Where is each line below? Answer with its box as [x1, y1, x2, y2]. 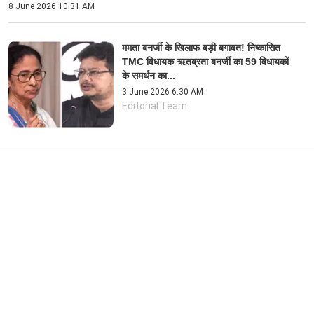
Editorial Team [122, 100, 187, 112]
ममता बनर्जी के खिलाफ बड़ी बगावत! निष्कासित [122, 42, 280, 54]
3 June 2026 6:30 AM [122, 87, 203, 97]
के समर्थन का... [122, 70, 175, 82]
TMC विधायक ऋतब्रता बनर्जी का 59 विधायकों [122, 56, 289, 68]
